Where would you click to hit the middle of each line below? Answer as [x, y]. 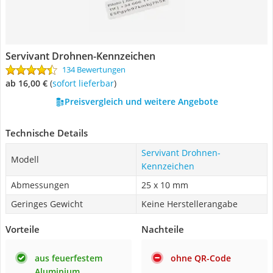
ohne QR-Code [201, 258]
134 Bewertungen [94, 69]
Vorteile [23, 229]
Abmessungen [40, 185]
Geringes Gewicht [47, 204]
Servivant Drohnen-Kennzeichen [80, 56]
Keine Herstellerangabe [190, 204]
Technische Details [47, 133]
